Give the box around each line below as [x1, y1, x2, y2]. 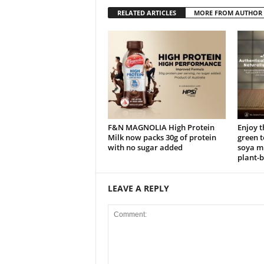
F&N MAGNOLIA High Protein [107, 122, 214, 133]
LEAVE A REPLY [107, 183, 169, 194]
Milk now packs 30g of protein [107, 132, 216, 143]
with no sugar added [107, 142, 183, 153]
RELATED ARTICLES [117, 8, 176, 17]
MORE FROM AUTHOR [193, 8, 262, 17]
